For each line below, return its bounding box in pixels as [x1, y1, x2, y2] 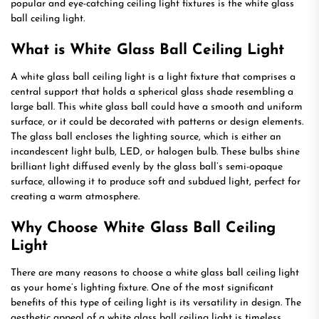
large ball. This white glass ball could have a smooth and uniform [11, 102, 303, 113]
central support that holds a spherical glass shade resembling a [11, 87, 293, 98]
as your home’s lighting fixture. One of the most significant [11, 283, 273, 293]
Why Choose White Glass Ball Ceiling [11, 221, 276, 236]
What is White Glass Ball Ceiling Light [11, 43, 284, 58]
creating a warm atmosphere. [11, 192, 140, 202]
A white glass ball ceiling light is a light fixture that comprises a [11, 72, 296, 83]
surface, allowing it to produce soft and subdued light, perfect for [11, 177, 300, 187]
